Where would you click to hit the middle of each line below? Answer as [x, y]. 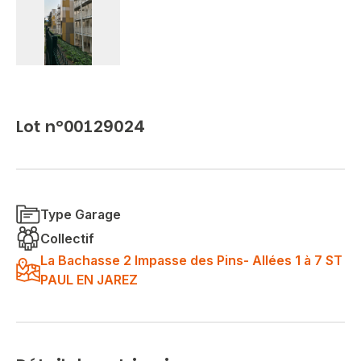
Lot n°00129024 [81, 126]
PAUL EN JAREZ [89, 279]
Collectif [67, 238]
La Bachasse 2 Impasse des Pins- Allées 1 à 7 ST [191, 260]
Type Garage [81, 214]
